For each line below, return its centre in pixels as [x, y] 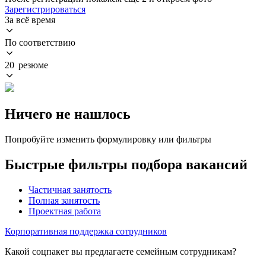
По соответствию [40, 42]
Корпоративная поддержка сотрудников [86, 231]
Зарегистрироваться [45, 9]
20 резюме [26, 65]
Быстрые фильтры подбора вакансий [126, 164]
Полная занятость [64, 200]
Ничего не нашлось [68, 114]
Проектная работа [65, 211]
